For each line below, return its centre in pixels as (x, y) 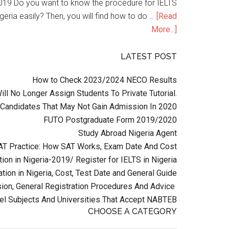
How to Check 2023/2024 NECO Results (105, 80)
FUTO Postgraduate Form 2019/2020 (110, 120)
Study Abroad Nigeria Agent (128, 133)
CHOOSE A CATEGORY (132, 211)
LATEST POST (149, 56)
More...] (164, 29)
